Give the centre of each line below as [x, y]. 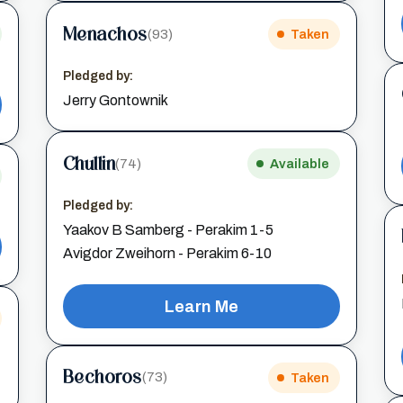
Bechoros [102, 377]
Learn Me [201, 306]
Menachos [105, 34]
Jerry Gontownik [115, 100]
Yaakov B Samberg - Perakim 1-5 [168, 230]
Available [300, 164]
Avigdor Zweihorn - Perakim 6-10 [167, 253]
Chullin [89, 163]
